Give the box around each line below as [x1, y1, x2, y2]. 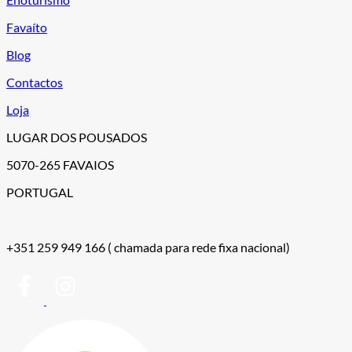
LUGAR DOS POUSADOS [6, 130, 147, 145]
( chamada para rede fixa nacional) [108, 240, 290, 255]
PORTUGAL [6, 185, 73, 200]
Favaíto [6, 20, 47, 35]
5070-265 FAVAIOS [6, 157, 114, 173]
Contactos [6, 75, 63, 90]
